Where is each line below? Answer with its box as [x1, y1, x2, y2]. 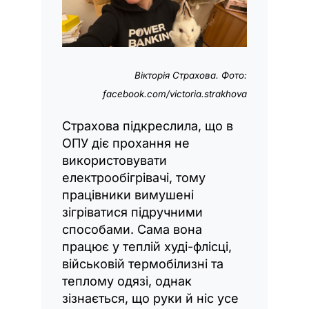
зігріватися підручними [62, 204, 203, 219]
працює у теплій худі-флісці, [62, 239, 232, 254]
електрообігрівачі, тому [62, 170, 206, 185]
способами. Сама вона [62, 221, 202, 237]
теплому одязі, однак [62, 273, 192, 288]
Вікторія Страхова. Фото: [134, 69, 247, 81]
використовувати [62, 152, 167, 168]
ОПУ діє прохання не [62, 135, 190, 150]
